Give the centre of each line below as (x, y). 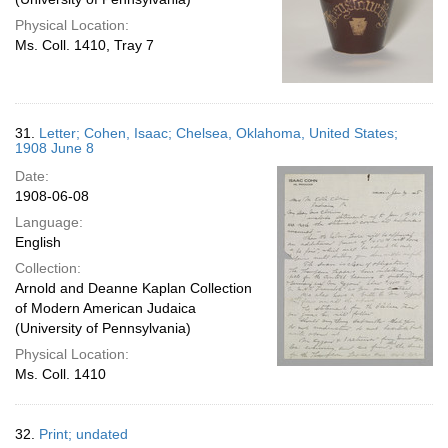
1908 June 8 (54, 148)
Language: (49, 222)
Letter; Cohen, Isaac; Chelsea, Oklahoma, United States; (218, 133)
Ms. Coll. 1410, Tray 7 (84, 45)
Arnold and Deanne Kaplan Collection (133, 288)
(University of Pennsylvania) (103, 328)
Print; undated (83, 434)
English (38, 242)
